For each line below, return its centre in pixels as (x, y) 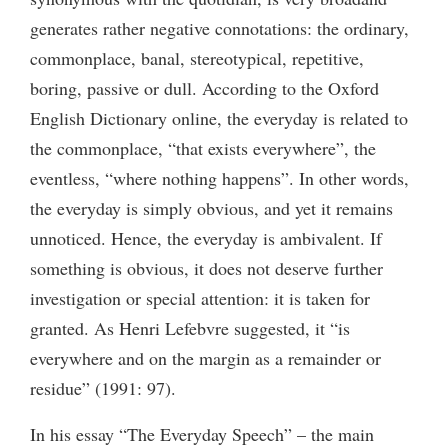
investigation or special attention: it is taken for (200, 297)
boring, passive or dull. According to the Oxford (204, 87)
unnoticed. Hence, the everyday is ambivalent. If (206, 237)
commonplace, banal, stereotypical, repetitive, (197, 57)
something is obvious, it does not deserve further (206, 267)
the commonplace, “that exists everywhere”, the (203, 147)
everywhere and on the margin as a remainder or (205, 357)
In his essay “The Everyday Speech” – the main (202, 433)
